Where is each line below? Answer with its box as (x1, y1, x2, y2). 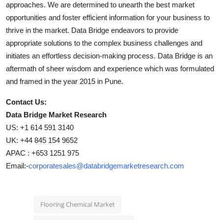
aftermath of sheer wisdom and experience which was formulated (6, 64, 214, 73)
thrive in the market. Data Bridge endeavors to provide (6, 26, 178, 34)
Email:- (6, 161, 28, 170)
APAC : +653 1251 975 (6, 148, 79, 157)
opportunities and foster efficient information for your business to (6, 13, 210, 22)
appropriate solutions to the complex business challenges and (6, 38, 202, 47)
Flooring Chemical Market (40, 199, 115, 209)
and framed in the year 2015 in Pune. (6, 77, 123, 85)
